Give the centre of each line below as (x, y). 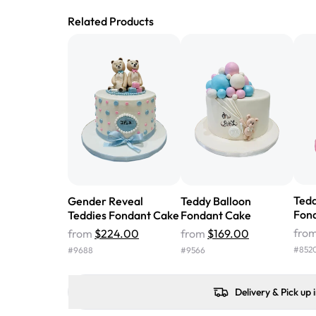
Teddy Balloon (216, 201)
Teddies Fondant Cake (123, 215)
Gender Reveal (105, 201)
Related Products (111, 21)
